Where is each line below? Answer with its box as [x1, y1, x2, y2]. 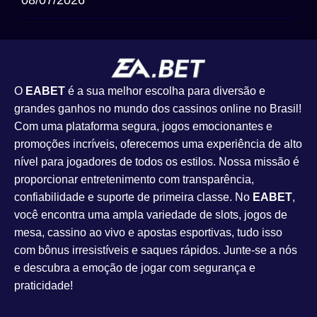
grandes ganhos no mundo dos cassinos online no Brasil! [14, 103, 301, 115]
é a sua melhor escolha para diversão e [65, 85, 265, 98]
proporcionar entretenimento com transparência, [14, 173, 254, 186]
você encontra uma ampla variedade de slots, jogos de [14, 209, 287, 221]
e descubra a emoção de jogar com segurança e [14, 262, 255, 275]
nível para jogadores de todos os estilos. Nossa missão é [14, 156, 299, 168]
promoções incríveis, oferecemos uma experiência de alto [14, 138, 302, 151]
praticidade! [14, 279, 76, 292]
